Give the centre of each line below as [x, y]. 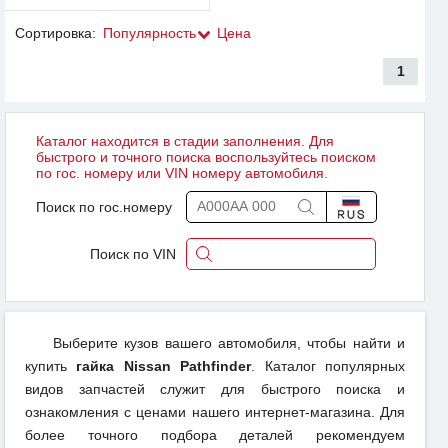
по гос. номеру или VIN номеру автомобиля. [182, 172]
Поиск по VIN [133, 253]
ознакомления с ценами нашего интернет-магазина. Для [215, 411]
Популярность [149, 33]
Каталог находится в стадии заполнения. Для [185, 140]
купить [51, 365]
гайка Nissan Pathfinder [164, 365]
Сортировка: [55, 33]
